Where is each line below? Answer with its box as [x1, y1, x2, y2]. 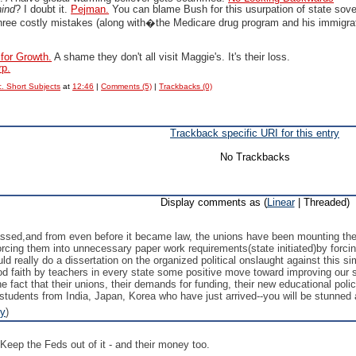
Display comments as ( [160, 196, 267, 208]
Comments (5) [101, 82, 153, 91]
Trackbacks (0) [159, 82, 213, 91]
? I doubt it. [15, 4, 72, 15]
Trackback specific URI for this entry [170, 127, 339, 139]
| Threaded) [294, 196, 350, 208]
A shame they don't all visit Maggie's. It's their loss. [52, 52, 291, 63]
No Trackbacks [219, 151, 290, 163]
